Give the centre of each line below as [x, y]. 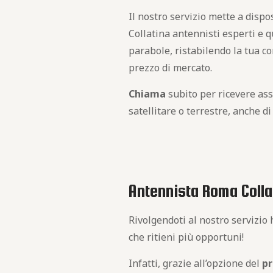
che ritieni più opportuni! [186, 237]
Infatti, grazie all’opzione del [196, 263]
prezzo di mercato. [171, 68]
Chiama [147, 94]
